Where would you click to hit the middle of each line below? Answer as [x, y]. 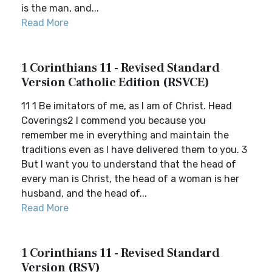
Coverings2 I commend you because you [114, 121]
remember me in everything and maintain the [125, 135]
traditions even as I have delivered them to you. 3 [134, 150]
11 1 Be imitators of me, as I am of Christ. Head [127, 106]
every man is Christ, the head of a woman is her [130, 179]
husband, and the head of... [84, 193]
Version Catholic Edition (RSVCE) [115, 83]
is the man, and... [60, 8]
